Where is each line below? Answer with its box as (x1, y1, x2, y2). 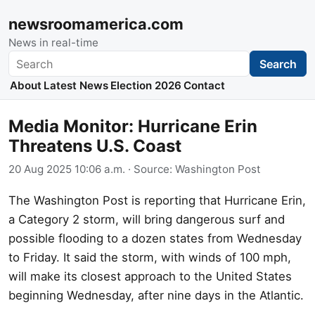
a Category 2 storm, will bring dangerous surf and (8, 212, 285, 226)
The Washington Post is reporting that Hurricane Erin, (8, 193, 306, 207)
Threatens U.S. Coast (8, 136, 181, 157)
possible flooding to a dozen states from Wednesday (8, 231, 302, 245)
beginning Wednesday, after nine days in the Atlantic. (8, 288, 304, 302)
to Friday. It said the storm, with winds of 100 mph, (8, 250, 291, 264)
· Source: (125, 162, 175, 176)
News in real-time (8, 36, 98, 49)
